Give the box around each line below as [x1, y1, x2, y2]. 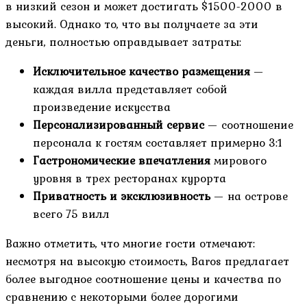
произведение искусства [33, 98, 171, 116]
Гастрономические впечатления [33, 151, 210, 170]
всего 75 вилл [33, 205, 110, 223]
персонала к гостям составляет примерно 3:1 [33, 134, 282, 152]
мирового [210, 151, 267, 170]
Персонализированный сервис [33, 116, 204, 134]
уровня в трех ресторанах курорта [33, 169, 226, 188]
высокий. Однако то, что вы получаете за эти [5, 15, 258, 34]
